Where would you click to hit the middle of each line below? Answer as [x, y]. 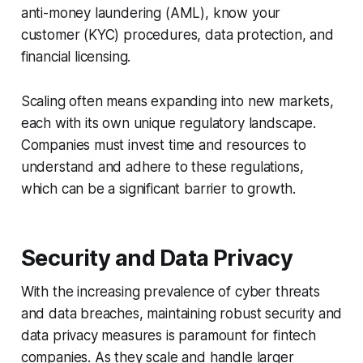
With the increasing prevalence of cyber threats [170, 292]
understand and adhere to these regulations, [162, 167]
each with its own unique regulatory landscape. [168, 124]
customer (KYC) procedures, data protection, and [177, 35]
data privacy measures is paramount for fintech [168, 336]
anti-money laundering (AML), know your [151, 13]
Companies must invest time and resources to [163, 145]
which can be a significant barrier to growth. [158, 189]
